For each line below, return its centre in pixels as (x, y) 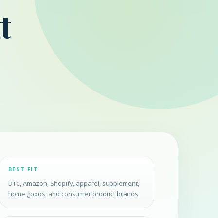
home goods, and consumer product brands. (74, 194)
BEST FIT (23, 169)
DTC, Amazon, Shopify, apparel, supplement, (73, 184)
